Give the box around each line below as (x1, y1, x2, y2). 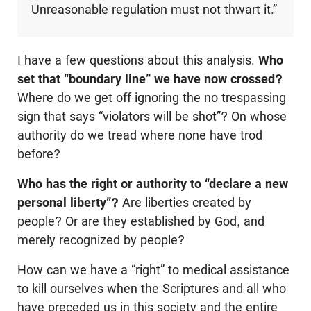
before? (17, 146, 60, 162)
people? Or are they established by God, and (17, 214, 264, 229)
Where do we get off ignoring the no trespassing (17, 90, 286, 106)
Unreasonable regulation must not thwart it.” (31, 2, 277, 17)
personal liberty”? (17, 195, 119, 210)
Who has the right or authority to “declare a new (17, 176, 288, 192)
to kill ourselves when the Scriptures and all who (17, 281, 286, 296)
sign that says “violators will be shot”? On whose (17, 109, 287, 124)
